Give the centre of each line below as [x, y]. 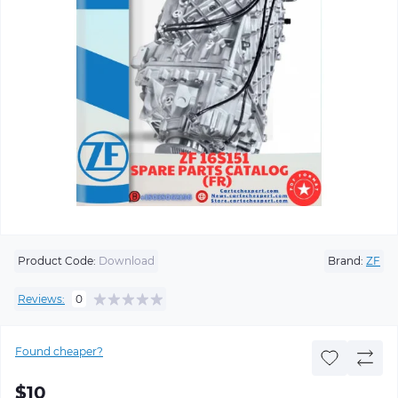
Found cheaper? [59, 351]
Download [125, 261]
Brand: [346, 261]
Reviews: [41, 298]
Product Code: [57, 261]
